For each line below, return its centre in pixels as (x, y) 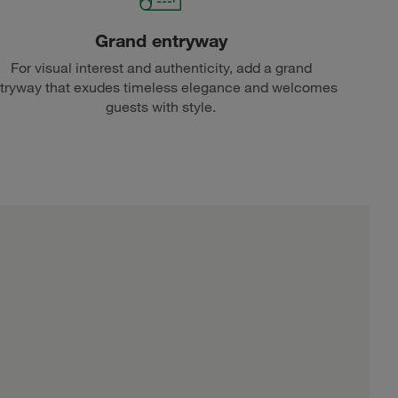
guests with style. (161, 107)
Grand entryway (161, 40)
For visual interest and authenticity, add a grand (161, 68)
